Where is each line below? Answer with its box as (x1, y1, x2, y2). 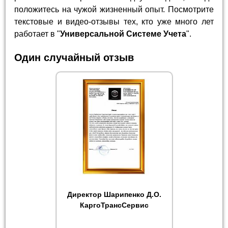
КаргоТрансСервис (79, 201, 149, 209)
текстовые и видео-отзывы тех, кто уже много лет (14, 17, 214, 26)
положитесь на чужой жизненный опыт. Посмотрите (14, 5, 214, 14)
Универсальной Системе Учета (60, 30, 187, 39)
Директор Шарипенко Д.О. (67, 190, 161, 198)
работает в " (14, 30, 61, 39)
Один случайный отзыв (14, 52, 134, 64)
